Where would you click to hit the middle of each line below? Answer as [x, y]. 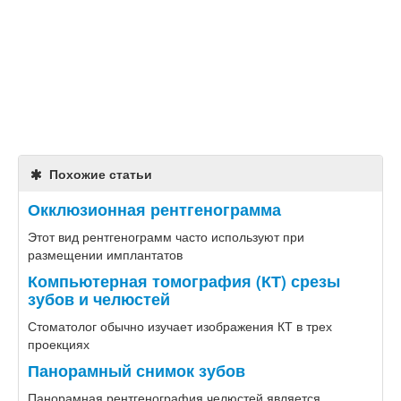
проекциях [59, 343]
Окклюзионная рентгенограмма [154, 209]
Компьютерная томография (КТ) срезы [184, 280]
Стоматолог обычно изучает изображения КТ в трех [180, 325]
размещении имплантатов [105, 254]
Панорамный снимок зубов [137, 370]
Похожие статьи [98, 173]
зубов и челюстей [99, 298]
